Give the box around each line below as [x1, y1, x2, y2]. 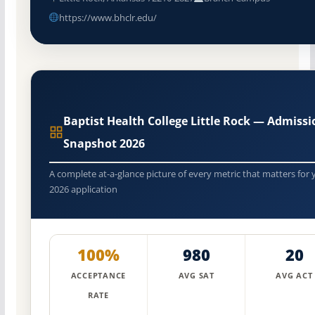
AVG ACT [276, 271, 313, 281]
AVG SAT [178, 271, 214, 281]
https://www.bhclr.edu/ [58, 11, 157, 24]
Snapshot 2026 [63, 135, 145, 151]
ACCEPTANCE [70, 271, 127, 281]
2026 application [49, 182, 117, 195]
